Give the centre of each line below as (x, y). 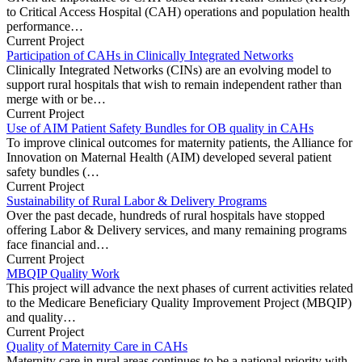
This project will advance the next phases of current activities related (180, 288)
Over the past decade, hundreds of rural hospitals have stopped (166, 215)
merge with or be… (56, 99)
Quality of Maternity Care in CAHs (97, 346)
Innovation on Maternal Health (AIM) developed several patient (169, 157)
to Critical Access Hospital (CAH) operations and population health (178, 11)
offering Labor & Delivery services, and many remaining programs (177, 229)
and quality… (41, 317)
